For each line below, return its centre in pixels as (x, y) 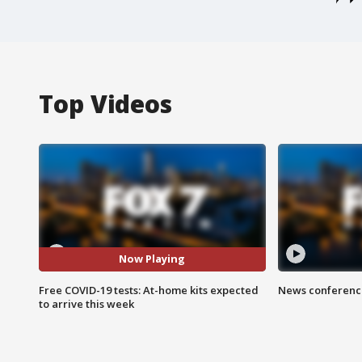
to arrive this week (86, 303)
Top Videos (105, 103)
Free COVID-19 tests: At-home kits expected (149, 290)
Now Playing (152, 259)
